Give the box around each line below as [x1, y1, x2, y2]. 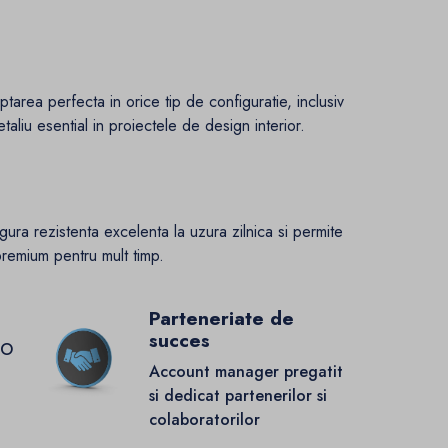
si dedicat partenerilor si [148, 384, 327, 408]
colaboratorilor [148, 408, 260, 432]
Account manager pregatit [148, 360, 343, 384]
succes [148, 327, 210, 355]
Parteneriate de [148, 305, 294, 333]
